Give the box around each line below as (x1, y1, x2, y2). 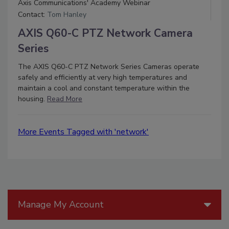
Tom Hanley (47, 9, 86, 19)
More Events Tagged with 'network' (18, 126, 149, 138)
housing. (18, 94, 47, 104)
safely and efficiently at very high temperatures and (18, 72, 187, 82)
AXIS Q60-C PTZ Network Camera (18, 26, 193, 40)
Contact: (18, 9, 47, 19)
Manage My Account (18, 198, 104, 211)
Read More (47, 94, 82, 104)
